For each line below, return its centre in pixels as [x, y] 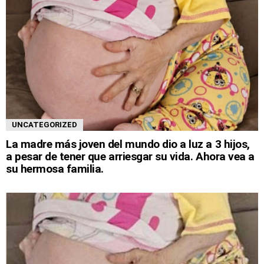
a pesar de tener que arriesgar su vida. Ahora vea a [130, 156]
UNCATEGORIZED [44, 124]
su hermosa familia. [55, 169]
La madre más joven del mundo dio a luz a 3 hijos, [128, 144]
